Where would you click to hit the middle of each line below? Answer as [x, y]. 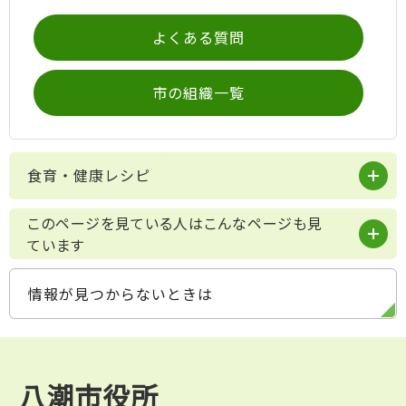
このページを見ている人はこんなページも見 [175, 222]
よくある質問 [198, 38]
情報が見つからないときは [121, 293]
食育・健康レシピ [89, 174]
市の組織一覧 [198, 93]
